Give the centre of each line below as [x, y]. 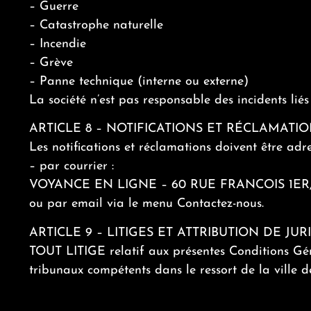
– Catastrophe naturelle [96, 26]
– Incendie [58, 44]
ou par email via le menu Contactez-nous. [146, 204]
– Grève [51, 63]
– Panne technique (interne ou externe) [139, 82]
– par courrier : [72, 167]
